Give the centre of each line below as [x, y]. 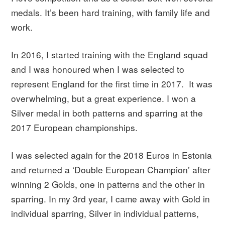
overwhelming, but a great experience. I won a [104, 98]
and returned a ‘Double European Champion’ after [111, 169]
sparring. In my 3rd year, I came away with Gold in [111, 198]
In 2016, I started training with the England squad [110, 54]
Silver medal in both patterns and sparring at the [107, 113]
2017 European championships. [75, 127]
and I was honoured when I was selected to [98, 69]
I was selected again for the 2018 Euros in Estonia [112, 155]
